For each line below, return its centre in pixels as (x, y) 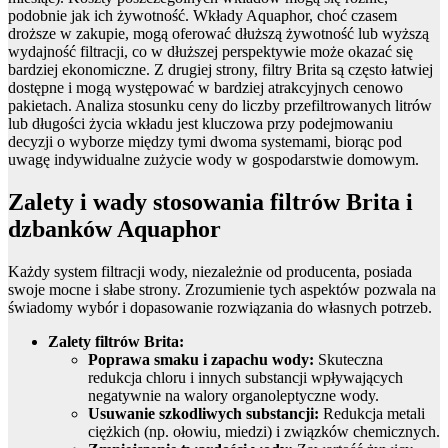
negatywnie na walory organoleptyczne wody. (233, 395)
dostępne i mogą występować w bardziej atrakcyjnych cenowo (205, 87)
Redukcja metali (372, 413)
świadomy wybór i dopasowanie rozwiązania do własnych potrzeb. (220, 307)
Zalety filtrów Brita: (116, 341)
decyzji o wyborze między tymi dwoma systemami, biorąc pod (205, 141)
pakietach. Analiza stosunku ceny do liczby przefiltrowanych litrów (220, 105)
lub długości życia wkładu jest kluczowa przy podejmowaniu (200, 123)
